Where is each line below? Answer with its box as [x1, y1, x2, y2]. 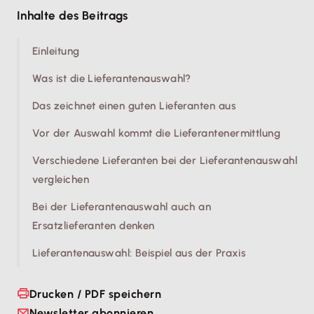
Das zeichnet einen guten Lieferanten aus [32, 100, 235, 113]
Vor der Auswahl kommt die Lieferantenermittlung [32, 127, 281, 140]
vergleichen [32, 173, 89, 186]
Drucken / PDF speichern [29, 287, 162, 301]
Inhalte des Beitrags [17, 8, 128, 23]
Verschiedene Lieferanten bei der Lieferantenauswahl [32, 154, 297, 168]
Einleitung [32, 45, 80, 58]
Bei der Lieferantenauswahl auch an [32, 200, 212, 214]
